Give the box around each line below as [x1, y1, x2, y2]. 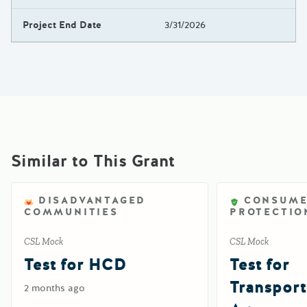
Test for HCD [24, 254, 126, 277]
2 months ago [24, 282, 85, 295]
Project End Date [23, 19, 101, 32]
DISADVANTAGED [38, 194, 147, 207]
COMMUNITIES [24, 206, 119, 219]
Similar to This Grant [11, 150, 175, 173]
